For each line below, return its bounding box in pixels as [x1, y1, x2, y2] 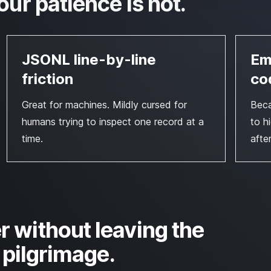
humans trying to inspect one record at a [21, 116, 204, 128]
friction [21, 70, 73, 88]
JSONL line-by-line [21, 51, 156, 68]
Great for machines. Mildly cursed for [21, 99, 187, 111]
